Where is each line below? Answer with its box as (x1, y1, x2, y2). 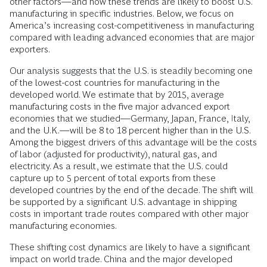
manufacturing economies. (10, 221, 117, 231)
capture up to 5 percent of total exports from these (10, 173, 216, 184)
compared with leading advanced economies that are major (10, 32, 254, 43)
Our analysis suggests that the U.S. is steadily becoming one (10, 66, 253, 76)
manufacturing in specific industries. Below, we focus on (10, 8, 234, 19)
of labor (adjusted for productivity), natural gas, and (10, 149, 217, 160)
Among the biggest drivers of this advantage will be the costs (10, 137, 257, 148)
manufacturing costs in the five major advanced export (10, 101, 230, 112)
